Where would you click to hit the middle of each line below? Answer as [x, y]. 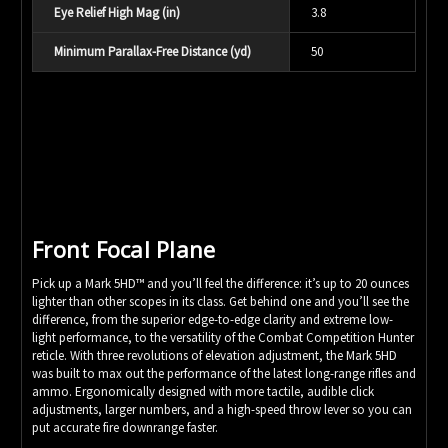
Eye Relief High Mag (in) [117, 12]
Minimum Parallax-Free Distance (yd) [152, 51]
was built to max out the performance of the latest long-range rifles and [224, 373]
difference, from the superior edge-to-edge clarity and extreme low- [212, 319]
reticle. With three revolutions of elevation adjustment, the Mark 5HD [214, 355]
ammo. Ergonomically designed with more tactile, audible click [203, 391]
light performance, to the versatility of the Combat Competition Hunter [223, 337]
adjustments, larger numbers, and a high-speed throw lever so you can [222, 409]
